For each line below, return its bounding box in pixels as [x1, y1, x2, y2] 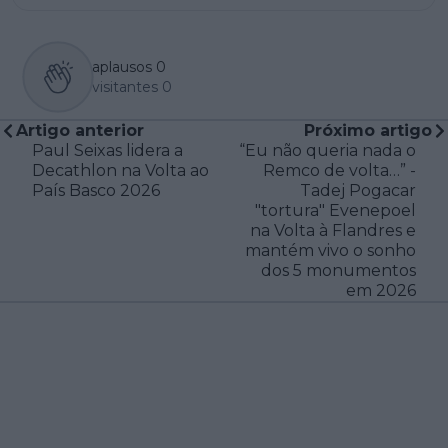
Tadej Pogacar [300, 180, 416, 200]
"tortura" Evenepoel [255, 200, 416, 220]
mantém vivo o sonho [245, 240, 416, 260]
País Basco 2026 [32, 180, 160, 200]
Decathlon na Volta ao [32, 160, 209, 180]
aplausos [92, 57, 152, 76]
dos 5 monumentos [261, 260, 416, 280]
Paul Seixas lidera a [32, 140, 183, 160]
